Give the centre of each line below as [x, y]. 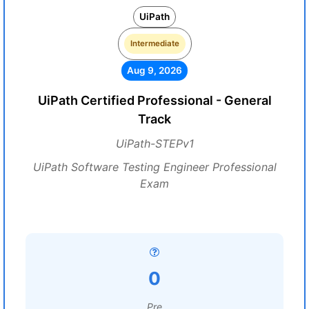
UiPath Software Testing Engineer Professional [154, 167]
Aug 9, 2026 [154, 70]
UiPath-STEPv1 [154, 143]
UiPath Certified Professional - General [154, 100]
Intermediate [154, 43]
